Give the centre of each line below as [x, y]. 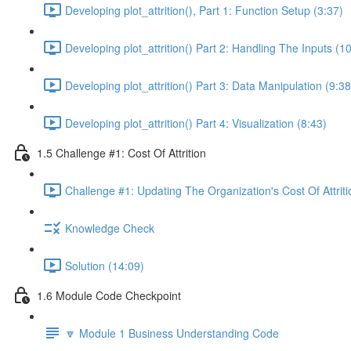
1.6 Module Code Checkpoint [109, 295]
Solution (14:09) [105, 265]
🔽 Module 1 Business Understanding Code [172, 333]
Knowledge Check [110, 228]
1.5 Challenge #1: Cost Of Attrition [121, 152]
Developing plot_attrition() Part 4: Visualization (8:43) [196, 123]
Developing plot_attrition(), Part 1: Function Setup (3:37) [204, 10]
